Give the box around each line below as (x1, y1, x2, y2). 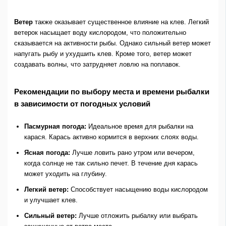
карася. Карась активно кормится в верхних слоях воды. (24, 133, 199, 141)
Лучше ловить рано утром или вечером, (70, 149, 195, 157)
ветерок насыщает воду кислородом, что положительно (14, 29, 186, 37)
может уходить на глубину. (24, 170, 107, 178)
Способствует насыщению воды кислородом (68, 186, 208, 194)
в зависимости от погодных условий (14, 99, 150, 108)
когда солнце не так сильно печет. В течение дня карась (24, 159, 198, 167)
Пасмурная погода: (24, 123, 86, 131)
